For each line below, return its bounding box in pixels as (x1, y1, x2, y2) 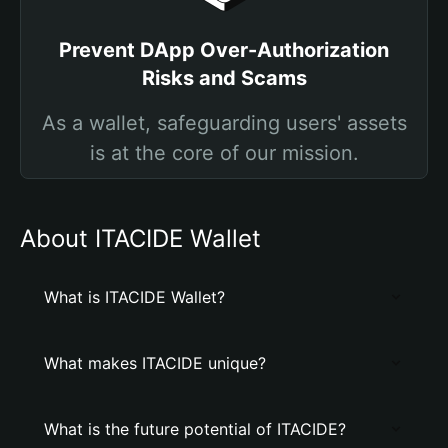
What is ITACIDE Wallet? (44, 287, 225, 307)
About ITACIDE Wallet (20, 224, 261, 253)
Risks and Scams (141, 66, 307, 90)
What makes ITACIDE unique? (44, 353, 266, 373)
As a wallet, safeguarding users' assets (41, 111, 407, 135)
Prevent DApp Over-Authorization (59, 38, 389, 62)
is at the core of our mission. (89, 141, 359, 165)
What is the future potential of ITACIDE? (44, 419, 346, 439)
